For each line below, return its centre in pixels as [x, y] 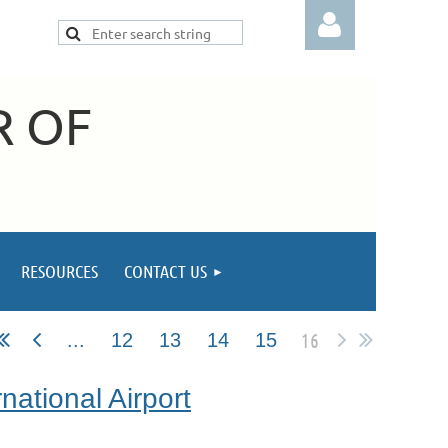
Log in [329, 200]
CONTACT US [165, 271]
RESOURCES [59, 271]
